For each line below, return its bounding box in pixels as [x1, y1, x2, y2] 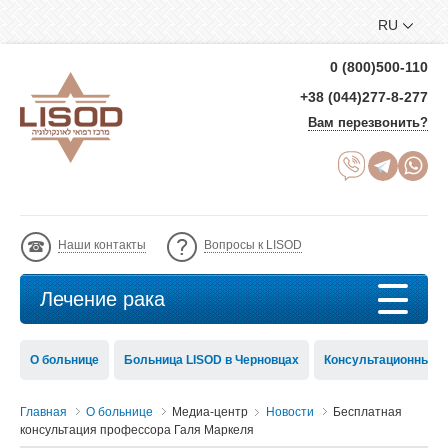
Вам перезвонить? [308, 115, 428, 130]
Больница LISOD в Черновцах [124, 353, 299, 367]
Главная [20, 405, 67, 419]
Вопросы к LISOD [204, 238, 302, 252]
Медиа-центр [172, 405, 251, 419]
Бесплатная [333, 405, 402, 419]
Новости [266, 405, 314, 419]
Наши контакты [58, 238, 146, 252]
